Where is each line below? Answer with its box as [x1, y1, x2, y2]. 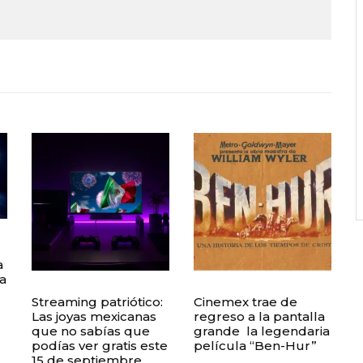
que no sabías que [32, 323, 150, 339]
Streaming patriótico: [32, 294, 163, 310]
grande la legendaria [194, 323, 330, 339]
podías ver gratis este [32, 338, 168, 353]
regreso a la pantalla [194, 309, 325, 324]
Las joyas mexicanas [32, 309, 156, 324]
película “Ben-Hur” [194, 338, 317, 353]
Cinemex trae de [194, 294, 297, 310]
